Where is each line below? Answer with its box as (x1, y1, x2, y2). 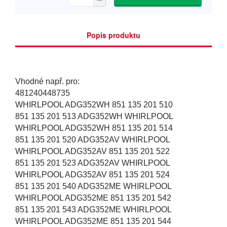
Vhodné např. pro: (15, 77, 82, 86)
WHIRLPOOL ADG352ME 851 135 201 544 (15, 217, 173, 226)
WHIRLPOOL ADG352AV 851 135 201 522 (15, 147, 172, 156)
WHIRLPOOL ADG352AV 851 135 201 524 (15, 170, 172, 179)
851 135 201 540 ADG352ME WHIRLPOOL (15, 182, 174, 191)
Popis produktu (87, 30, 140, 41)
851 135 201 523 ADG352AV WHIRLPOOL (15, 159, 172, 168)
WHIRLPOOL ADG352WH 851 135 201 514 (15, 124, 175, 133)
